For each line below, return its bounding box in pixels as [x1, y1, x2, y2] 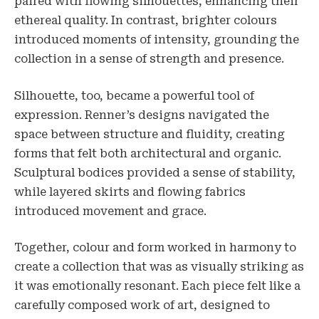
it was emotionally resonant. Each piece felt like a [14, 279, 300, 293]
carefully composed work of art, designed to [14, 298, 270, 313]
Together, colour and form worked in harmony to [14, 241, 296, 255]
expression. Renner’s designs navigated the [14, 108, 269, 122]
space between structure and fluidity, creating [14, 127, 285, 141]
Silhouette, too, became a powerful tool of [14, 88, 254, 103]
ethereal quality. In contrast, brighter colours [14, 14, 277, 28]
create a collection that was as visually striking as [14, 260, 304, 274]
